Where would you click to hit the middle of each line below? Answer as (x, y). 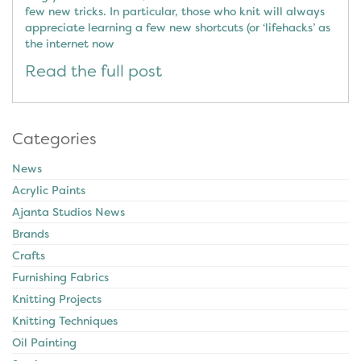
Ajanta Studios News (68, 212)
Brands (31, 233)
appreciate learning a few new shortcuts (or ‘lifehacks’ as (178, 27)
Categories (54, 138)
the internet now (70, 43)
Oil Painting (44, 342)
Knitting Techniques (65, 320)
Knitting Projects (57, 299)
